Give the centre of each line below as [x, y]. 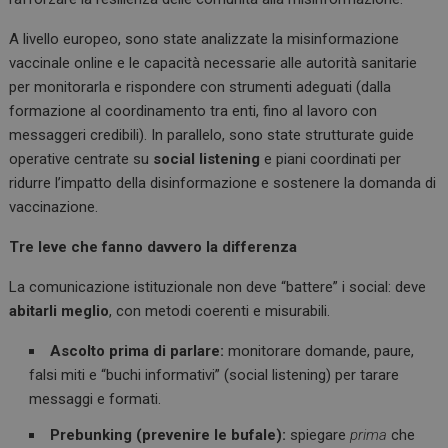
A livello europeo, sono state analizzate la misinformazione [204, 39]
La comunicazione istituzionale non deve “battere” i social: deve [218, 287]
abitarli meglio [59, 311]
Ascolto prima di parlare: [137, 351]
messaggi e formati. [95, 399]
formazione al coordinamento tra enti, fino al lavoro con [193, 111]
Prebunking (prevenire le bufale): [168, 435]
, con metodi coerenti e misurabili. [220, 311]
